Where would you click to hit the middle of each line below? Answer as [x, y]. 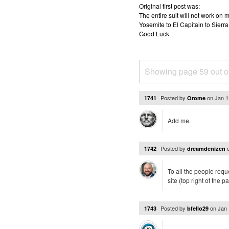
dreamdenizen [206, 148]
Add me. [179, 120]
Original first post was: [169, 6]
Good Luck [154, 33]
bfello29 [198, 208]
